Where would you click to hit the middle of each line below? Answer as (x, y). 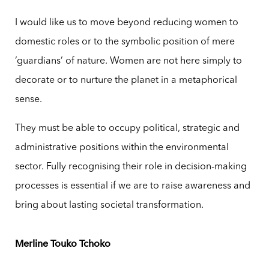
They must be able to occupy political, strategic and (127, 129)
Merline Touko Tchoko (62, 244)
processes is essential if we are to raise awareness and (132, 186)
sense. (28, 100)
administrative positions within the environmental (122, 148)
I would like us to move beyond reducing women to (126, 23)
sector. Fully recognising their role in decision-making (131, 167)
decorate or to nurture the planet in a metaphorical (126, 81)
